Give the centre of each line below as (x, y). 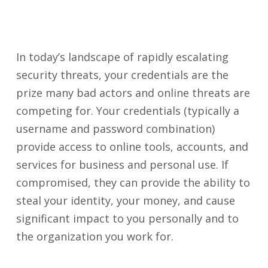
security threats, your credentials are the (122, 75)
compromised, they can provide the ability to (133, 182)
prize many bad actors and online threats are (133, 93)
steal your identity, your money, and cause (125, 200)
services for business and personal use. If (122, 165)
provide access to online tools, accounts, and (132, 147)
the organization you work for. (98, 236)
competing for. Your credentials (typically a (127, 111)
